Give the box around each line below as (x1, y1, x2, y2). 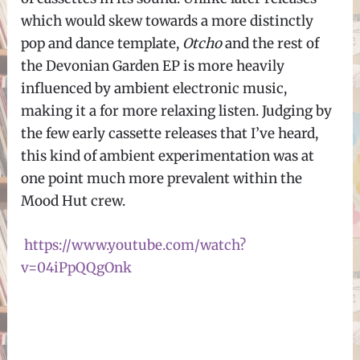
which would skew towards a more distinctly (21, 11, 314, 30)
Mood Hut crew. (21, 191, 149, 210)
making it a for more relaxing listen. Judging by (21, 101, 333, 120)
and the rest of (222, 34, 320, 52)
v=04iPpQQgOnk (21, 259, 133, 276)
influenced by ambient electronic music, (21, 79, 288, 97)
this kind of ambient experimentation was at (21, 146, 315, 165)
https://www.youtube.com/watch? (24, 236, 247, 254)
